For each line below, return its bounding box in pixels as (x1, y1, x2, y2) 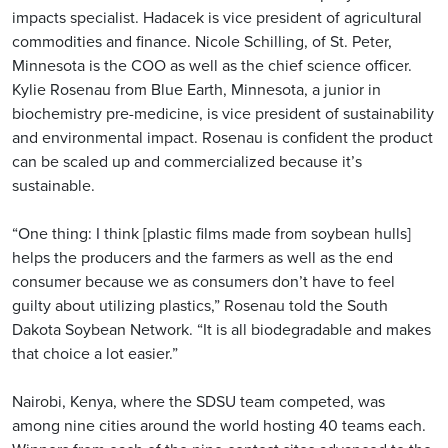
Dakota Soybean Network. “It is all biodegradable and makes (12, 318, 431, 342)
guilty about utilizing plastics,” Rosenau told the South (12, 294, 388, 318)
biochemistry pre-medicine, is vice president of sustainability (12, 102, 434, 126)
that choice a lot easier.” (12, 342, 178, 366)
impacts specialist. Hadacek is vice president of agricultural (12, 6, 422, 30)
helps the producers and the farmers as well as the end (12, 246, 393, 270)
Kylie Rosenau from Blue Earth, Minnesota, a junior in (12, 78, 381, 102)
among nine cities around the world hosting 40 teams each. (12, 414, 426, 438)
